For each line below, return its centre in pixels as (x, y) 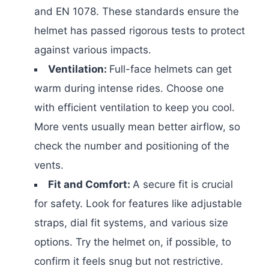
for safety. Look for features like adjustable (138, 203)
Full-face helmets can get (171, 69)
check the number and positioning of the (132, 146)
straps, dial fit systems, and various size (131, 222)
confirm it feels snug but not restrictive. (129, 261)
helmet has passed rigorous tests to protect (140, 30)
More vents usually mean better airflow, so (137, 126)
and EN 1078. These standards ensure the (137, 11)
